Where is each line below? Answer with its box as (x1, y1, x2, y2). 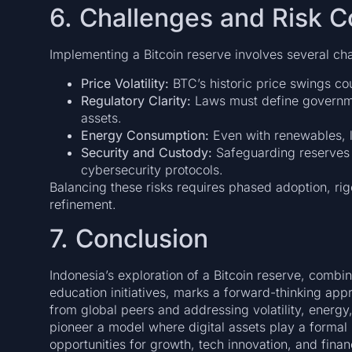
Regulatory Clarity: (80, 92, 191, 108)
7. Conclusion (49, 223, 208, 255)
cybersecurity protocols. (80, 161, 223, 178)
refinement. (49, 196, 116, 212)
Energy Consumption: (80, 126, 209, 143)
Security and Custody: (80, 144, 212, 160)
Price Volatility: (80, 75, 169, 91)
